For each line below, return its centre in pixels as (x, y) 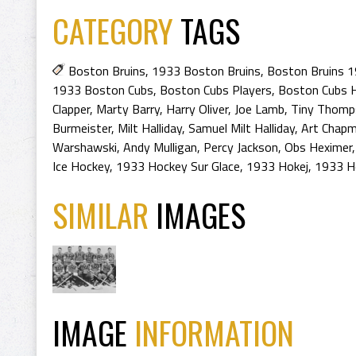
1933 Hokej (277, 166)
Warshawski (85, 147)
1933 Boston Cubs (103, 90)
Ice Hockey (81, 166)
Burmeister (82, 128)
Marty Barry (128, 109)
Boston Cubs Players (216, 90)
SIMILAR (104, 215)
